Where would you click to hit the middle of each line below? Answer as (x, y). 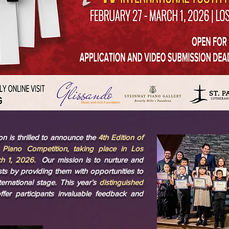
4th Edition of (121, 137)
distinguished (121, 182)
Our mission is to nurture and (89, 160)
